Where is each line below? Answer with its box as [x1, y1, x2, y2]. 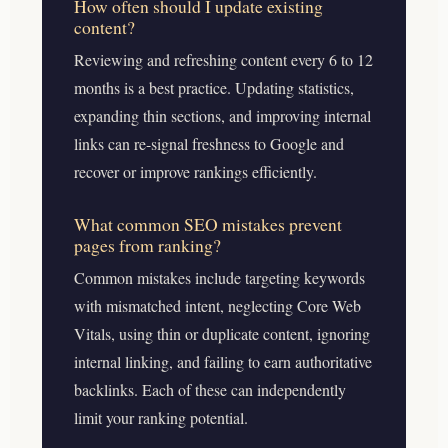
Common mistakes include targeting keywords [74, 266, 365, 288]
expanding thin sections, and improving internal [74, 104, 371, 126]
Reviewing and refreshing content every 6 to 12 [74, 48, 373, 70]
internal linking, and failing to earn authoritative [74, 350, 372, 372]
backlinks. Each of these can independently [74, 378, 346, 400]
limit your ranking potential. [74, 406, 248, 428]
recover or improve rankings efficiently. [74, 160, 317, 182]
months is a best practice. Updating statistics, [74, 76, 354, 98]
